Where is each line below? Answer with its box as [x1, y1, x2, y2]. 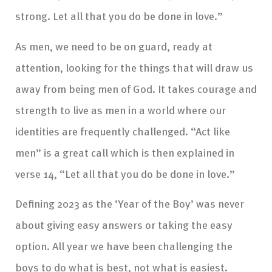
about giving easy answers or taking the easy [15, 216, 233, 233]
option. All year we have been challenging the [15, 237, 233, 254]
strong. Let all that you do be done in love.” [15, 7, 223, 24]
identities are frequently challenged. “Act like [15, 122, 230, 139]
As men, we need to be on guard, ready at [15, 37, 212, 54]
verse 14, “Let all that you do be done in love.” [15, 165, 235, 182]
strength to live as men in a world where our [15, 101, 226, 118]
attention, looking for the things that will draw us [15, 58, 253, 75]
